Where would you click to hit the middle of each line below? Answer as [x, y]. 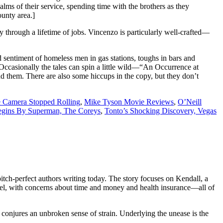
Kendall [188, 179]
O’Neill [190, 102]
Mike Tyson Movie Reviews [129, 102]
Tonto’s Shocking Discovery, [151, 111]
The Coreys [82, 111]
